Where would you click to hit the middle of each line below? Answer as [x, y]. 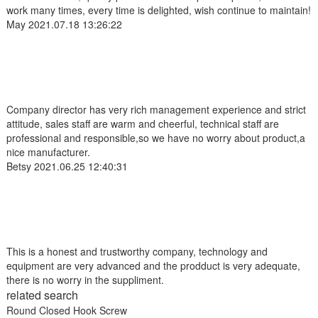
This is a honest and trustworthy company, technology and [137, 251]
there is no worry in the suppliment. [85, 279]
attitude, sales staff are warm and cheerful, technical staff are [142, 123]
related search [42, 295]
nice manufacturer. [48, 152]
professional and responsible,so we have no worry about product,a [155, 137]
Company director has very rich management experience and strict [156, 109]
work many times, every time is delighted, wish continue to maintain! [158, 10]
